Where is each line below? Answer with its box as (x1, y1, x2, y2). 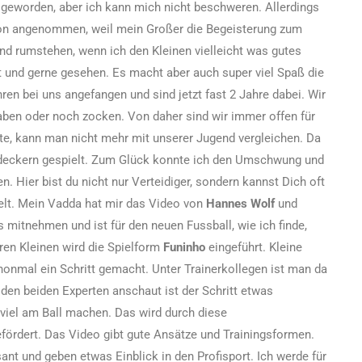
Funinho (163, 239, 205, 255)
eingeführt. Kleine (205, 239, 302, 255)
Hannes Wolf (206, 196, 275, 211)
